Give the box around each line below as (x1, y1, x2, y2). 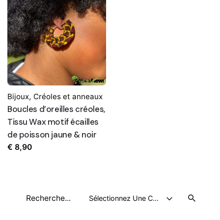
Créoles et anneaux (33, 91, 103, 101)
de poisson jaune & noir (7, 129, 97, 140)
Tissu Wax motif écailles (7, 116, 99, 127)
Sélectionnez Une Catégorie (152, 194, 159, 203)
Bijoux (7, 91, 29, 101)
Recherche (17, 188, 55, 198)
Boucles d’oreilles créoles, (7, 103, 105, 114)
